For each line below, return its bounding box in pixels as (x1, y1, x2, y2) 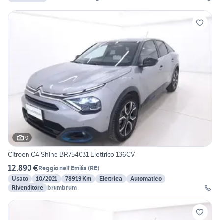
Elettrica (99, 175, 122, 183)
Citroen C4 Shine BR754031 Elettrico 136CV (8, 150, 135, 159)
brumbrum (47, 184, 77, 192)
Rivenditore (12, 184, 43, 192)
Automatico (130, 175, 162, 183)
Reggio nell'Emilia (38, 164, 87, 172)
